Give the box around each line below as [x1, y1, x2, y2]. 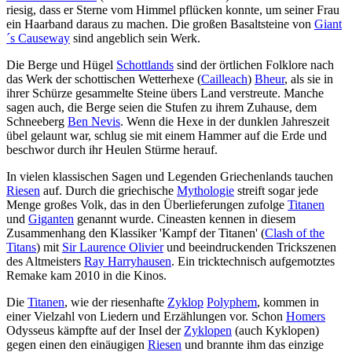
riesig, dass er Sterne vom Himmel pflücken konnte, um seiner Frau [6, 3, 339, 17]
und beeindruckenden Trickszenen [163, 240, 336, 255]
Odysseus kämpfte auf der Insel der [6, 324, 184, 338]
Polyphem [207, 295, 257, 310]
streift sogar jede [234, 184, 318, 198]
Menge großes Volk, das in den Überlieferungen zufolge [6, 198, 288, 212]
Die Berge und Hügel [6, 58, 116, 72]
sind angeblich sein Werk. [70, 31, 200, 46]
